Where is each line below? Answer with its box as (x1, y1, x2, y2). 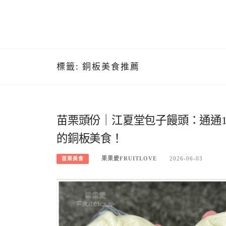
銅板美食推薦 (82, 61, 140, 72)
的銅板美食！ (56, 132, 123, 145)
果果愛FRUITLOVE (101, 155, 157, 161)
